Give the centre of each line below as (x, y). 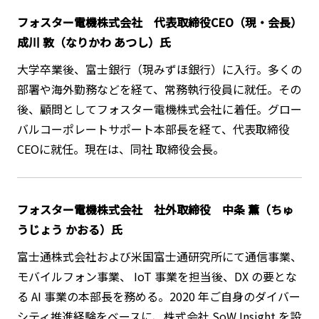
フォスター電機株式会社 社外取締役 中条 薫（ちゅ (155, 210)
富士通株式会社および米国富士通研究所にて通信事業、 (159, 257)
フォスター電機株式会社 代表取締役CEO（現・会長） (159, 22)
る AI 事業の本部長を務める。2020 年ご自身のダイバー (158, 297)
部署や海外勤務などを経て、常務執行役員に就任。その (159, 89)
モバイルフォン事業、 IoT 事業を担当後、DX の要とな (157, 277)
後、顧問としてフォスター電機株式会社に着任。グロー (159, 109)
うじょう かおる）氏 (69, 230)
